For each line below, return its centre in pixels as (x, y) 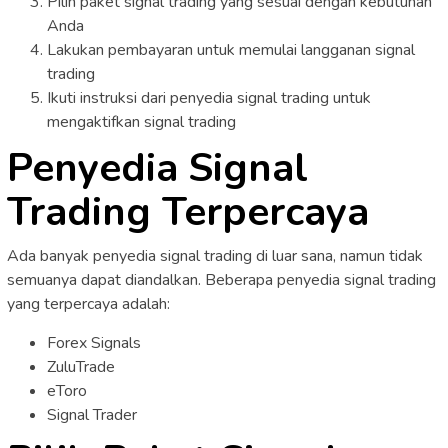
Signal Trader (92, 414)
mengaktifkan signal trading (141, 122)
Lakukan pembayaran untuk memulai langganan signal (231, 50)
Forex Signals (94, 342)
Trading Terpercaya (188, 211)
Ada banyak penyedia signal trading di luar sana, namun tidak (215, 255)
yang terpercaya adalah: (88, 303)
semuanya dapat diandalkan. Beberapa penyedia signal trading (221, 279)
